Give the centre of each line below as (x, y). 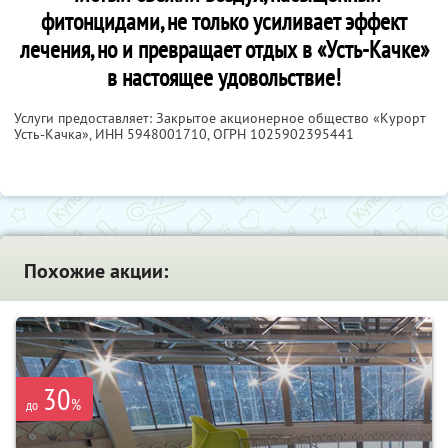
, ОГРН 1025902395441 (280, 134)
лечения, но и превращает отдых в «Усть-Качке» (224, 50)
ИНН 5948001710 (151, 134)
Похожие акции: (96, 271)
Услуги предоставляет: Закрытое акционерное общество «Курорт (220, 118)
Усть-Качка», (54, 134)
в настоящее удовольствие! (224, 78)
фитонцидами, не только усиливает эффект (224, 22)
